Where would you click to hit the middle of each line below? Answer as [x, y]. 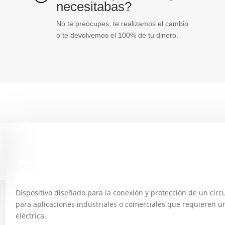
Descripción [40, 162]
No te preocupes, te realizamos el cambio [122, 24]
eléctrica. [31, 215]
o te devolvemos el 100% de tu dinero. [117, 35]
